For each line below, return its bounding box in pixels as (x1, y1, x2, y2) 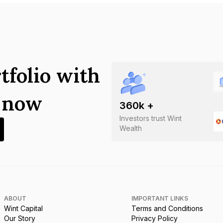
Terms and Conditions (131, 204, 203, 213)
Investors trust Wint (119, 114, 182, 122)
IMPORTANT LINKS (131, 195, 188, 202)
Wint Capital (4, 204, 43, 213)
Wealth (119, 124, 142, 132)
